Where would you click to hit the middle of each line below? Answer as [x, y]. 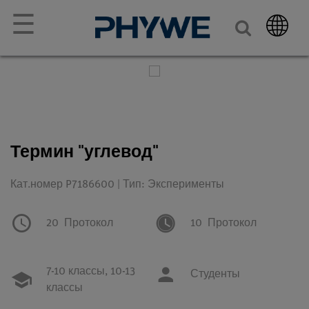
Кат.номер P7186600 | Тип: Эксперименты [117, 185]
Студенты [215, 275]
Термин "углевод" [84, 151]
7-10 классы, [77, 272]
